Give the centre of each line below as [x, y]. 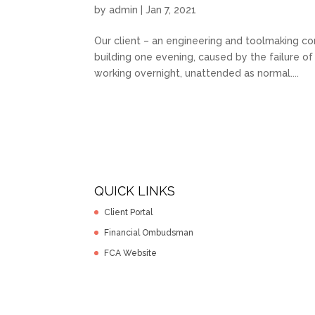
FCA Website [131, 253]
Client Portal [129, 213]
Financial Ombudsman [149, 233]
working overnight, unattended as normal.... [197, 73]
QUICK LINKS [135, 191]
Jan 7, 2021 [171, 9]
